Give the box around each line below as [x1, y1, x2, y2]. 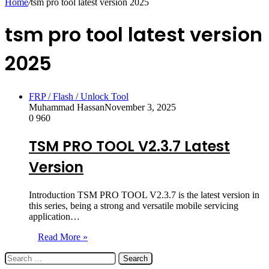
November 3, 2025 [104, 101, 176, 112]
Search [4, 251, 30, 262]
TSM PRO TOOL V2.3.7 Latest [29, 136, 230, 156]
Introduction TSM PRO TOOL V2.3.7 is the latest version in [29, 189, 259, 200]
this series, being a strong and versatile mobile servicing [29, 200, 238, 211]
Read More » [38, 231, 88, 242]
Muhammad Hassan [29, 101, 104, 112]
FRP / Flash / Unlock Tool [29, 91, 128, 101]
